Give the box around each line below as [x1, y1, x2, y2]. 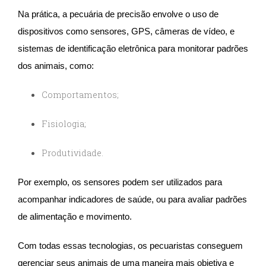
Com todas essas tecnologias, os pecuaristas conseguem [18, 241, 243, 251]
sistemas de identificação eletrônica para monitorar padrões [18, 44, 248, 54]
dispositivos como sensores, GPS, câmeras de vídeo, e [18, 27, 235, 37]
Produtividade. [42, 147, 103, 159]
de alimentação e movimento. [18, 212, 134, 222]
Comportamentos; [42, 89, 121, 101]
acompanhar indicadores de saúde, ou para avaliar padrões [18, 195, 247, 205]
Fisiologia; [42, 118, 88, 130]
